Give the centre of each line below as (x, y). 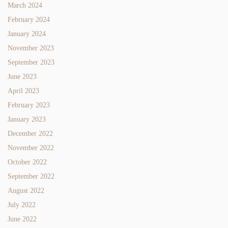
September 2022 (31, 176)
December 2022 (30, 133)
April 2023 (23, 91)
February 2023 (29, 105)
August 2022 (26, 190)
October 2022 (27, 162)
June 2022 (22, 219)
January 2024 (27, 34)
